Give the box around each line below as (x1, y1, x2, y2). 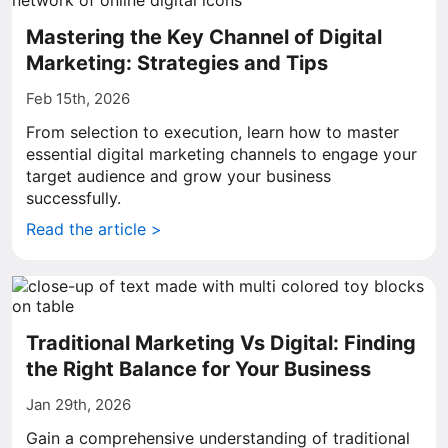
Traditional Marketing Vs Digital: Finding (26, 331, 416, 355)
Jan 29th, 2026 (26, 395, 131, 414)
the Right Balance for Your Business (26, 357, 371, 381)
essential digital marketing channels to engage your (26, 144, 417, 164)
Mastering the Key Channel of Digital (26, 25, 382, 49)
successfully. (26, 188, 121, 208)
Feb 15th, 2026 (26, 89, 130, 108)
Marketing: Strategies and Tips (26, 51, 328, 75)
